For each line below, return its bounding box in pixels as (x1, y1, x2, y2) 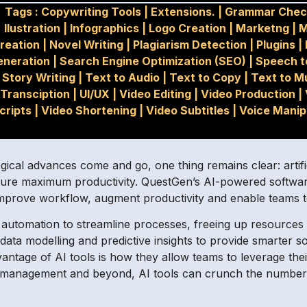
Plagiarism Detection (132, 38, 247, 51)
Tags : (4, 5, 41, 19)
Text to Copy (169, 71, 242, 84)
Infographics (70, 21, 140, 35)
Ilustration (4, 21, 61, 35)
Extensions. (150, 5, 215, 19)
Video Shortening (41, 103, 137, 117)
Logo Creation (149, 21, 227, 35)
